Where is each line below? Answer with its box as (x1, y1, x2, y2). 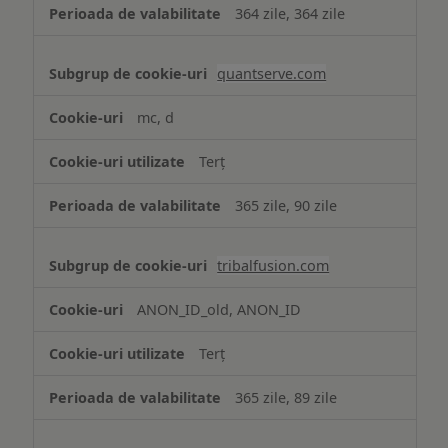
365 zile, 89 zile (235, 388, 338, 408)
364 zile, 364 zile (235, 4, 346, 24)
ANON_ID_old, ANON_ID (137, 300, 302, 320)
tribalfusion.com (217, 256, 330, 276)
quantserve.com (217, 64, 327, 84)
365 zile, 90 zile (235, 196, 338, 216)
